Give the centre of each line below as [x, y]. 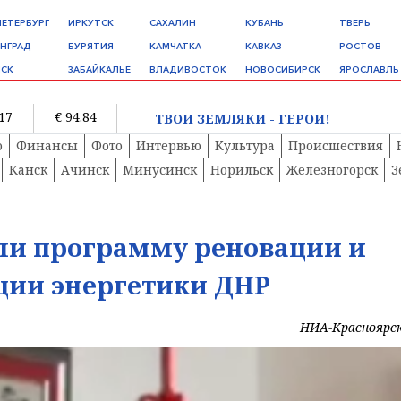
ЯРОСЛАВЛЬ [369, 69]
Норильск [242, 170]
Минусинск [160, 170]
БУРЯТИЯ [91, 46]
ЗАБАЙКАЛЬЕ [99, 69]
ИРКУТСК [91, 23]
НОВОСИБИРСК [283, 69]
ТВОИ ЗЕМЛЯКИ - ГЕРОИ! [242, 118]
